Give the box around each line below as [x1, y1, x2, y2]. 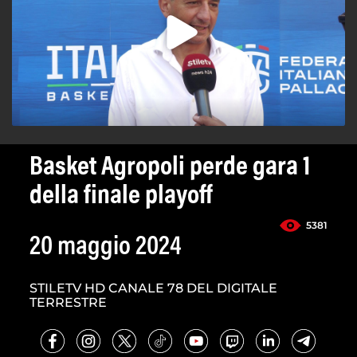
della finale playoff [29, 183, 212, 211]
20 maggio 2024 [29, 234, 182, 262]
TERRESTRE [29, 295, 107, 311]
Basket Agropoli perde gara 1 [29, 155, 310, 182]
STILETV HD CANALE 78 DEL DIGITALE [29, 280, 277, 296]
